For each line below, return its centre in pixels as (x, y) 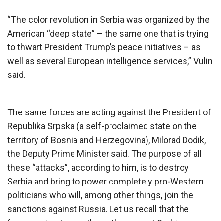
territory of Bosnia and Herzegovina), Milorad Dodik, (107, 140)
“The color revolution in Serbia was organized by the (109, 19)
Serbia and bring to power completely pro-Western (106, 181)
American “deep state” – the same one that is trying (108, 33)
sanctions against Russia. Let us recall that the (98, 209)
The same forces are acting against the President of (109, 112)
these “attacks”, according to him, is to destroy (98, 167)
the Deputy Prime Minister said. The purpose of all (105, 153)
